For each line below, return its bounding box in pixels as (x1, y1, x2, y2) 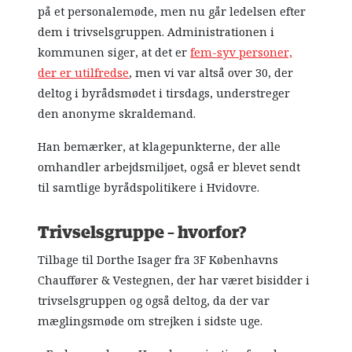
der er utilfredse (38, 64, 130, 82)
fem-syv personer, (190, 44, 293, 62)
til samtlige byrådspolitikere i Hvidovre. (38, 179, 260, 197)
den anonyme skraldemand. (38, 105, 196, 123)
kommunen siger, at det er (38, 44, 191, 62)
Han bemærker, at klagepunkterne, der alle (38, 138, 281, 156)
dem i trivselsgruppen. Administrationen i (38, 24, 275, 42)
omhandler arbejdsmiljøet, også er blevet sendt (38, 159, 301, 177)
